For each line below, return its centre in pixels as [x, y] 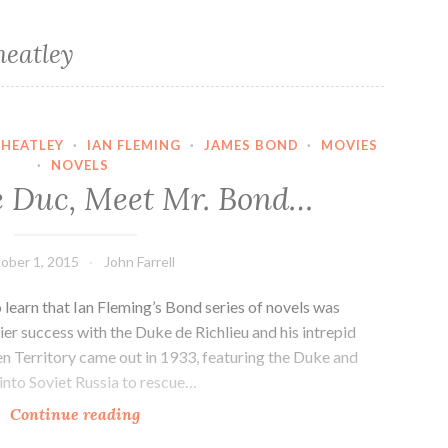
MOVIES [350, 144]
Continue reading [75, 414]
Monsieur [175, 413]
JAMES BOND [251, 144]
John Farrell [139, 262]
